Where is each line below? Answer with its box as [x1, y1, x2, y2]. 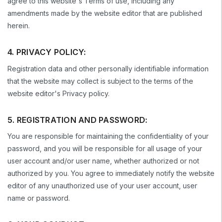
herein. [7, 21, 30, 30]
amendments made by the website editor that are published [7, 9, 202, 18]
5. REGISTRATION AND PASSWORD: [7, 114, 148, 125]
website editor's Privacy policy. [7, 89, 110, 98]
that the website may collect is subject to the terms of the [7, 76, 193, 85]
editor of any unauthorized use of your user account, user [7, 181, 197, 190]
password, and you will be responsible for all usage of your [7, 144, 202, 153]
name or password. [7, 194, 70, 203]
